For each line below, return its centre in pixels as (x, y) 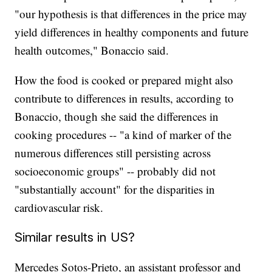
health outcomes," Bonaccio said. (92, 50)
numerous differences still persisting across (113, 153)
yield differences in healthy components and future (132, 32)
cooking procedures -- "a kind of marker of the (123, 135)
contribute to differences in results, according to (124, 98)
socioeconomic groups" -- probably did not (115, 171)
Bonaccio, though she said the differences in (117, 117)
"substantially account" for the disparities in (115, 189)
